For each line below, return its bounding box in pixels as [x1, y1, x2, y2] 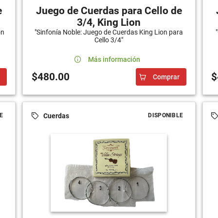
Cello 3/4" [94, 36, 124, 44]
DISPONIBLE [148, 112, 183, 119]
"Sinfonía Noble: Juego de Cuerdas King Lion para [35, 28, 183, 36]
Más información [88, 55, 140, 64]
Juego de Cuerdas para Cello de [36, 5, 182, 17]
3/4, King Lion [77, 17, 141, 29]
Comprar [153, 73, 180, 81]
